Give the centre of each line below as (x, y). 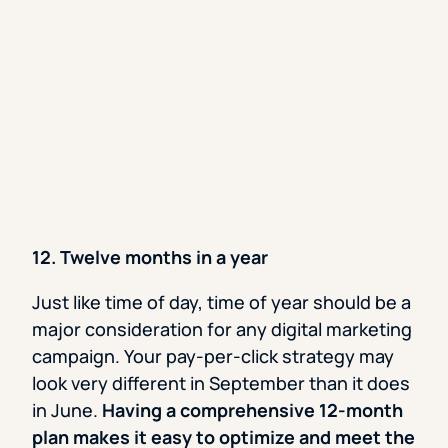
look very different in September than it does (221, 383)
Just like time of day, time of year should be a (221, 302)
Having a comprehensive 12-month (252, 410)
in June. (67, 410)
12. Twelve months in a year (150, 257)
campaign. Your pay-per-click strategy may (213, 356)
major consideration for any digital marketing (222, 329)
